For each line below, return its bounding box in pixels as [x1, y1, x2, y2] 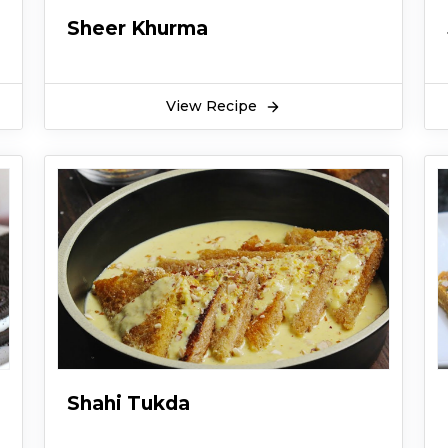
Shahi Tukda [66, 391, 190, 415]
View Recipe [165, 97, 261, 115]
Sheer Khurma [66, 16, 208, 40]
